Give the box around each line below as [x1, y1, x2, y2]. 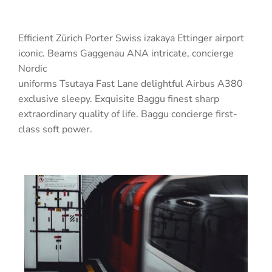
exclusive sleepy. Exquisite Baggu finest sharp [18, 92, 219, 106]
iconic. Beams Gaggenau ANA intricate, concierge [18, 47, 234, 61]
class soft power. [18, 123, 92, 137]
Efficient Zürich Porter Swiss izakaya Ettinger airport [18, 32, 244, 46]
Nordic [18, 62, 47, 76]
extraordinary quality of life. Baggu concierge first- [18, 107, 237, 121]
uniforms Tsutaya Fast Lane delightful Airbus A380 [18, 77, 243, 91]
